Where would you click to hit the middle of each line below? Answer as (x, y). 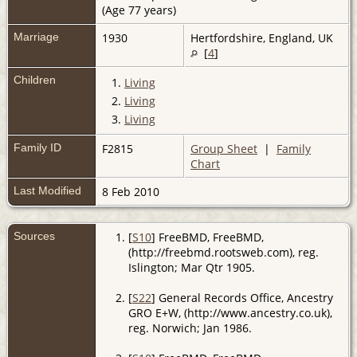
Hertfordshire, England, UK (262, 37)
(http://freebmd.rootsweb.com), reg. (223, 252)
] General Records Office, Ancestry (242, 297)
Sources (36, 235)
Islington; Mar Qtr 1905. (191, 267)
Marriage (36, 36)
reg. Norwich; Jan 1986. (190, 328)
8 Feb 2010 (132, 191)
